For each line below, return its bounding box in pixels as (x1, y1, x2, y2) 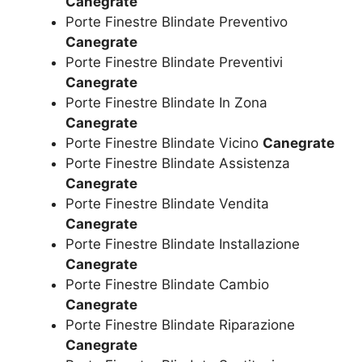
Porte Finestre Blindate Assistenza (65, 154, 290, 171)
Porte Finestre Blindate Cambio (65, 276, 269, 293)
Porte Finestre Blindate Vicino (65, 134, 263, 151)
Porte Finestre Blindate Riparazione (65, 316, 295, 333)
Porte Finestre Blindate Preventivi (65, 53, 283, 70)
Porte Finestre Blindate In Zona (65, 94, 267, 111)
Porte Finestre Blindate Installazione (65, 235, 300, 252)
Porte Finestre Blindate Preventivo (65, 13, 288, 30)
